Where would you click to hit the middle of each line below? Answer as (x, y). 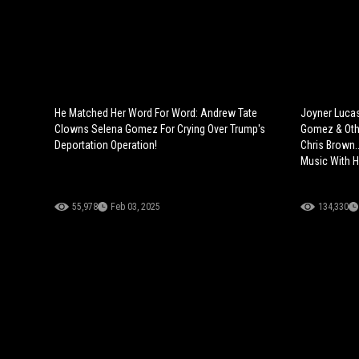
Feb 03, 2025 (135, 207)
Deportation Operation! (106, 145)
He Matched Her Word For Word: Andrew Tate (156, 113)
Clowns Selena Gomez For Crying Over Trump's (160, 129)
